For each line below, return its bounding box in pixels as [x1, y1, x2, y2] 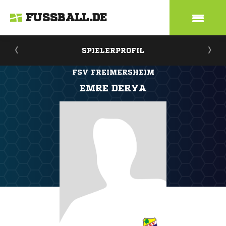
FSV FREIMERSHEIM [72, 69, 154, 76]
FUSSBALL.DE [26, 12, 107, 23]
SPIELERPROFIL [82, 47, 144, 54]
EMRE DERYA [80, 83, 146, 92]
